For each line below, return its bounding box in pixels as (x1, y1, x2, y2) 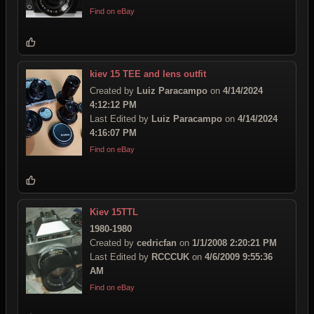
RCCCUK (151, 252, 189, 262)
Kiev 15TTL (90, 207, 138, 217)
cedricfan (137, 238, 177, 248)
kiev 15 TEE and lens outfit (90, 69, 206, 79)
